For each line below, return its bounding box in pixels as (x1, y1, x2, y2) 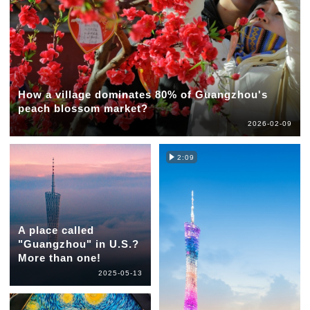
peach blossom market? (17, 102, 148, 114)
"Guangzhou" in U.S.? (17, 237, 139, 250)
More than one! (17, 251, 101, 264)
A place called (17, 224, 94, 236)
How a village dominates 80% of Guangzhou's (17, 88, 268, 100)
